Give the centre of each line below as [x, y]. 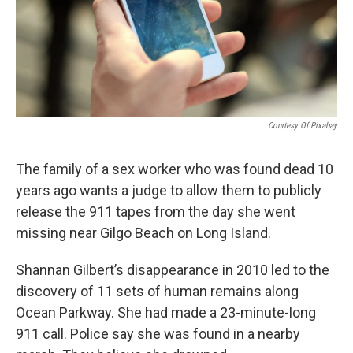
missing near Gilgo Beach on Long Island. [143, 233]
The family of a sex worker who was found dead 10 [175, 169]
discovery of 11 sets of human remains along [157, 291]
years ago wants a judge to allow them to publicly [169, 190]
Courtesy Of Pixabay [303, 126]
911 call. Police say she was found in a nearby [158, 334]
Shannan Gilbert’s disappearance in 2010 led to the [173, 270]
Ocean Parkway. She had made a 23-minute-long [166, 312]
